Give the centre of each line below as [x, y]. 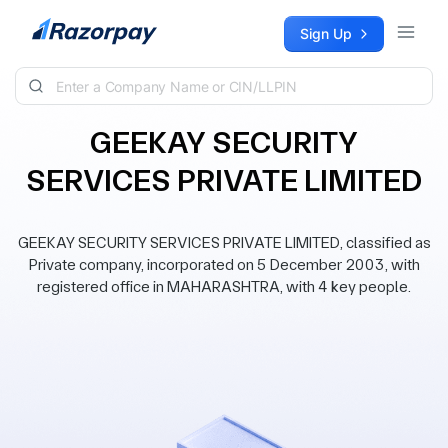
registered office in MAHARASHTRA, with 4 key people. [224, 286]
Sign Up [326, 33]
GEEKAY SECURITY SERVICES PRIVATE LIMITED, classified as [224, 242]
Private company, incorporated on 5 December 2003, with [224, 264]
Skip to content [66, 25]
